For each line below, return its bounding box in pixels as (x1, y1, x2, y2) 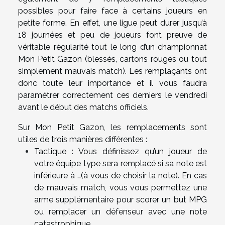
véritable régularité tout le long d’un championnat (18, 42, 207, 52)
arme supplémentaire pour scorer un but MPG (34, 194, 207, 204)
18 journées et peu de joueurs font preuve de (18, 30, 207, 40)
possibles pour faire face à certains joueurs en (18, 6, 207, 16)
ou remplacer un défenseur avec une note (34, 206, 207, 216)
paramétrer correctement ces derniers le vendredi (18, 90, 207, 100)
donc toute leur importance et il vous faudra (18, 78, 207, 88)
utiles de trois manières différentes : (18, 134, 147, 144)
